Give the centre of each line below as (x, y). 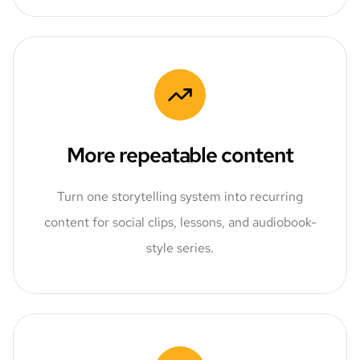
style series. (180, 247)
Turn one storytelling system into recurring (180, 196)
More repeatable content (180, 155)
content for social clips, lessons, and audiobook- (180, 222)
